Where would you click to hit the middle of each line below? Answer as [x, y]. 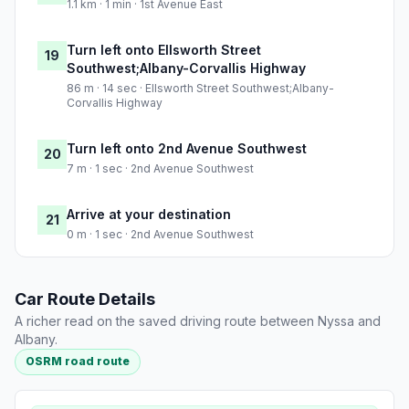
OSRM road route [78, 362]
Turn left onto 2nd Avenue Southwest [187, 149]
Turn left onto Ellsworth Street [164, 50]
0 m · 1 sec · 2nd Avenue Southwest [160, 235]
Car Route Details [85, 299]
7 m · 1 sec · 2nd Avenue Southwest [160, 169]
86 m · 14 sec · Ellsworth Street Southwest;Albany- [200, 89]
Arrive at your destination [149, 215]
